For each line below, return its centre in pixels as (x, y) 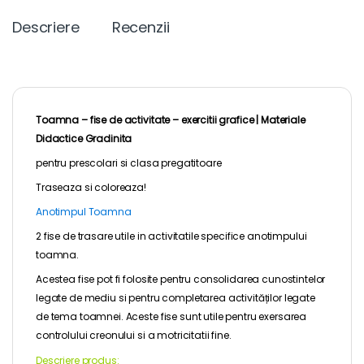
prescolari (92, 162)
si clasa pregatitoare (169, 162)
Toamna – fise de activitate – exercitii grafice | (148, 119)
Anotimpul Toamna (84, 212)
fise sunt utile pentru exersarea (234, 317)
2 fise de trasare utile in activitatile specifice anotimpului (171, 236)
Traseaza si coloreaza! (91, 187)
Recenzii (141, 27)
